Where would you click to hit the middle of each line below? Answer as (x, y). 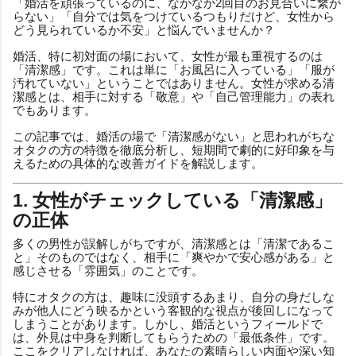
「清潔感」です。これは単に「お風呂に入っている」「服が (174, 69)
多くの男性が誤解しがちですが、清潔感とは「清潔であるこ (174, 243)
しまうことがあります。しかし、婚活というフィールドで (168, 323)
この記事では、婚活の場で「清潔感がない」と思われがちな (174, 136)
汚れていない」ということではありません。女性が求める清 (174, 83)
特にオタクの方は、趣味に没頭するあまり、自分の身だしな (174, 296)
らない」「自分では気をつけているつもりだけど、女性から (174, 16)
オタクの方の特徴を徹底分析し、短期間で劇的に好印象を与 (174, 149)
